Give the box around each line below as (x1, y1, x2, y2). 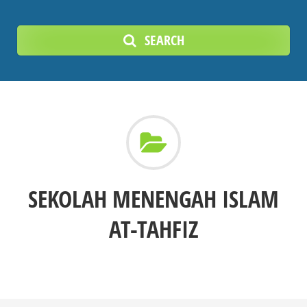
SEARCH (144, 31, 184, 49)
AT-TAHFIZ (108, 213, 199, 245)
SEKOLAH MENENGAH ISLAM (28, 183, 279, 214)
